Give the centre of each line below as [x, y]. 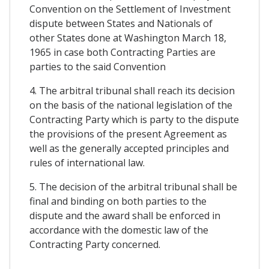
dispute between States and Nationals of [121, 24]
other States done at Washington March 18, [128, 38]
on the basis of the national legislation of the [131, 105]
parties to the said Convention [98, 67]
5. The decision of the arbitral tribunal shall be [133, 187]
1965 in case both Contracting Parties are [122, 53]
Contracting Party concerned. [95, 245]
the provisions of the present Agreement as [128, 134]
